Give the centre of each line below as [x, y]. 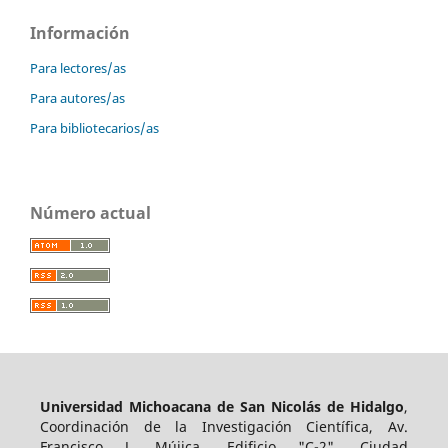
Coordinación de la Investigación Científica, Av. [224, 426]
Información [80, 32]
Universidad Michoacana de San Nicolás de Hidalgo [222, 406]
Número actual [90, 212]
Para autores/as [77, 97]
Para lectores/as [78, 67]
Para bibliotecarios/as [94, 127]
